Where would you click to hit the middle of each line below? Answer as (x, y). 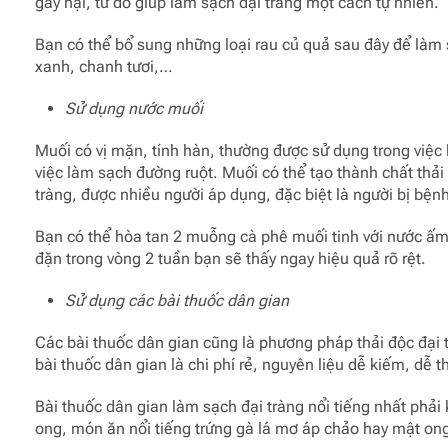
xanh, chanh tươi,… (103, 66)
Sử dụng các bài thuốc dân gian (176, 300)
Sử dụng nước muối (133, 108)
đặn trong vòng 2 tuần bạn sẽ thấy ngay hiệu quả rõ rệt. (230, 258)
